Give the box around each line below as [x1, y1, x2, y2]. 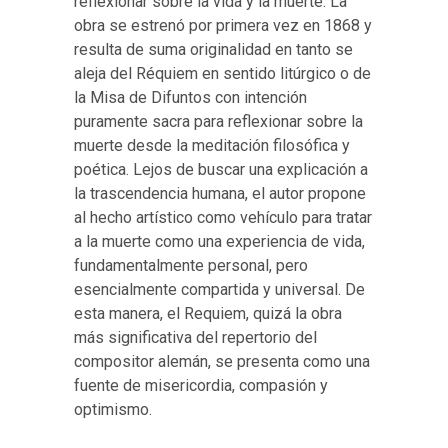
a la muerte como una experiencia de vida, [74, 232, 365, 251]
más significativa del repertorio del [74, 328, 317, 347]
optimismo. [74, 400, 152, 419]
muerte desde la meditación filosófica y [74, 136, 350, 155]
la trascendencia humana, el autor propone [74, 184, 366, 203]
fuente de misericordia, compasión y [74, 376, 328, 395]
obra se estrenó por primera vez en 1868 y [74, 16, 372, 35]
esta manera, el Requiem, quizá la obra [74, 304, 342, 323]
